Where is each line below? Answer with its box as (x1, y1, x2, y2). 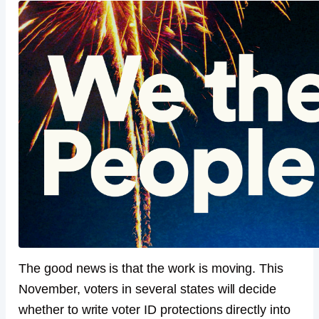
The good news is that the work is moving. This (19, 261, 284, 276)
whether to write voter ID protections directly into (19, 303, 291, 318)
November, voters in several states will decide (19, 282, 277, 297)
